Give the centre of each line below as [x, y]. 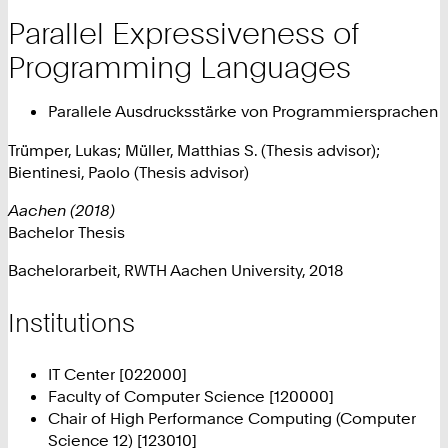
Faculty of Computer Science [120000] [191, 396]
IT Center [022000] [117, 374]
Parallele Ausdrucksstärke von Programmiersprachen [243, 111]
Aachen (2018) [61, 209]
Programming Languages [179, 66]
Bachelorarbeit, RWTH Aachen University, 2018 [175, 270]
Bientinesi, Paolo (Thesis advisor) [128, 171]
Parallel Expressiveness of [183, 32]
